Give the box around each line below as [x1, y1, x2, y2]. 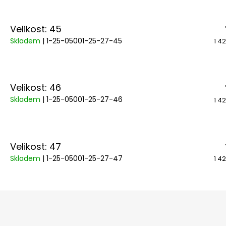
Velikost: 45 [10, 22, 62, 35]
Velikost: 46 [10, 81, 61, 94]
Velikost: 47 [10, 140, 61, 153]
